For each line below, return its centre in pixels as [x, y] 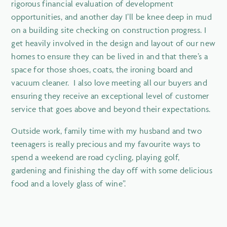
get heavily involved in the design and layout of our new [113, 43]
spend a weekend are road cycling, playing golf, [96, 157]
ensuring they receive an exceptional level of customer [110, 96]
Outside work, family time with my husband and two [107, 130]
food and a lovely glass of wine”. [69, 183]
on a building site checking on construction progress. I [109, 30]
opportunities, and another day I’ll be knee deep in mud [112, 16]
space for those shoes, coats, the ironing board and [102, 69]
